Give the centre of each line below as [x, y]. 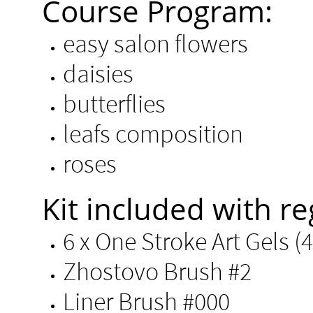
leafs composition [153, 134]
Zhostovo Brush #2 [157, 271]
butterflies [114, 104]
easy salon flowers [155, 44]
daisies [98, 74]
